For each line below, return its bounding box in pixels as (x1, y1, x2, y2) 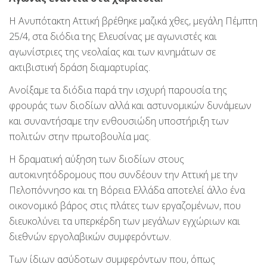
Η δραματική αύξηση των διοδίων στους (9, 152, 184, 166)
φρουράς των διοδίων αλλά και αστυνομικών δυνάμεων (9, 98, 252, 112)
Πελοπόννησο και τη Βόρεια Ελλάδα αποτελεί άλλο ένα (9, 183, 245, 197)
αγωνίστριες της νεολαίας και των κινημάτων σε (9, 45, 216, 58)
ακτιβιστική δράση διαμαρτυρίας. (9, 60, 150, 74)
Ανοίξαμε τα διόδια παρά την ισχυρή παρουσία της (9, 83, 227, 97)
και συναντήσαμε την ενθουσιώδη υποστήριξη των (9, 114, 229, 128)
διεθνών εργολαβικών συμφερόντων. (9, 229, 171, 243)
